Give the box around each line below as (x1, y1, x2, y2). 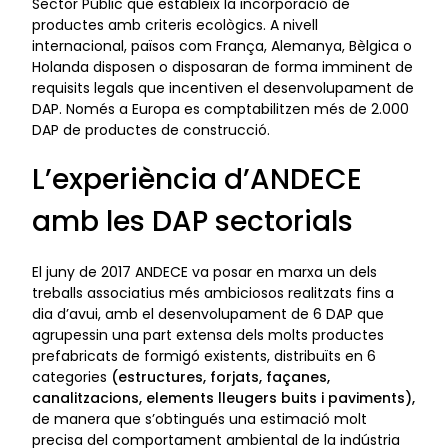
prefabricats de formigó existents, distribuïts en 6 (32, 346, 376, 366)
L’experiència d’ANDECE (32, 160, 362, 200)
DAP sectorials (152, 202, 353, 242)
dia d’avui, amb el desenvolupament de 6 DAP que (32, 304, 384, 324)
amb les (32, 202, 152, 242)
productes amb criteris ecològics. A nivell (32, 14, 318, 35)
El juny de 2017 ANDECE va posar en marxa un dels (32, 262, 377, 282)
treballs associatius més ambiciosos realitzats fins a (32, 283, 394, 303)
